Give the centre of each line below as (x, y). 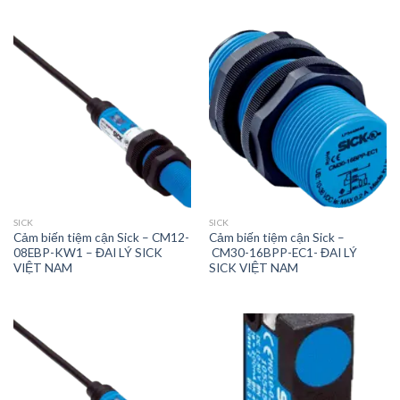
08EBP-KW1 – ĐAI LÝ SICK (87, 252)
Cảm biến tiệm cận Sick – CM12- (101, 237)
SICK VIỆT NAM (253, 267)
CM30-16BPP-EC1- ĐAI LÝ (283, 252)
